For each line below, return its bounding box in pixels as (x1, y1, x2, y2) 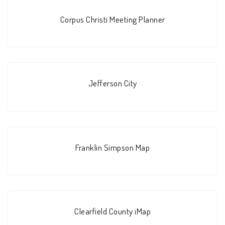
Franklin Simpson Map (75, 141, 150, 153)
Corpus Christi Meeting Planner (60, 14, 165, 25)
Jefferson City (88, 77, 137, 89)
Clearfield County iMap (74, 205, 151, 217)
